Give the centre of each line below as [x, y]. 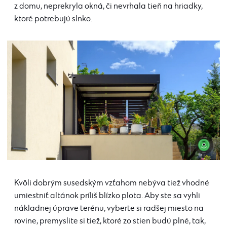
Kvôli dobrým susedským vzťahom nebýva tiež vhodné [112, 183]
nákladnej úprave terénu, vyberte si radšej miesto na [109, 209]
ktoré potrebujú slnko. [53, 19]
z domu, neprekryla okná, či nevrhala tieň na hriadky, [108, 6]
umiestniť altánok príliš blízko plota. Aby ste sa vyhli [107, 196]
